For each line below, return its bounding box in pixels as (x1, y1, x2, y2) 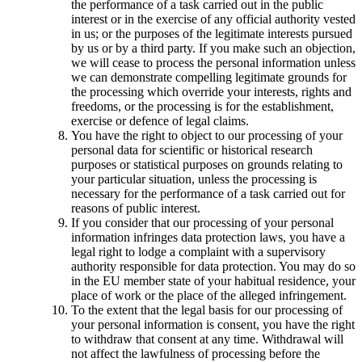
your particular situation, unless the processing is (71, 172, 317, 187)
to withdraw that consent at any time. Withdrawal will (71, 332, 343, 347)
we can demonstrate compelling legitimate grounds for (71, 70, 347, 85)
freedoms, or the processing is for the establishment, (71, 99, 334, 114)
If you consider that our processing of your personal (71, 216, 334, 230)
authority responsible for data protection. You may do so (71, 259, 356, 274)
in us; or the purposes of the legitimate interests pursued (71, 27, 352, 41)
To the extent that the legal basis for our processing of (71, 303, 343, 318)
